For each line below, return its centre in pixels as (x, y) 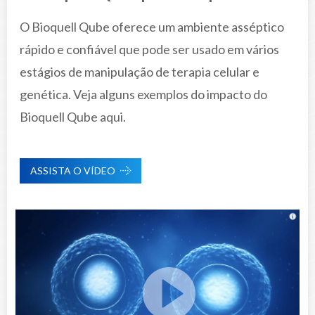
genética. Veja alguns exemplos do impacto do (143, 94)
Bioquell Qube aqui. (73, 116)
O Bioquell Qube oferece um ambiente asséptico (152, 26)
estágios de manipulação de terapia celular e (140, 71)
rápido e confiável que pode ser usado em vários (149, 49)
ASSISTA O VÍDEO (73, 170)
